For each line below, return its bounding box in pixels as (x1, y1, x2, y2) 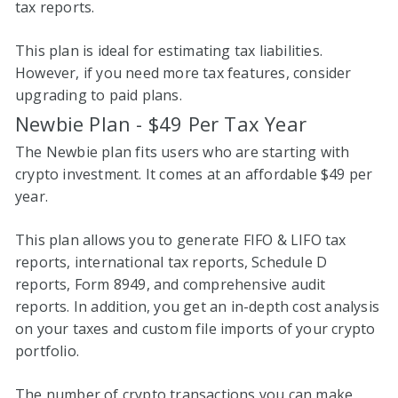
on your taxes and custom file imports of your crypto (15, 318, 376, 338)
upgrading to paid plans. (15, 84, 182, 105)
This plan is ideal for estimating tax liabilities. (15, 40, 323, 60)
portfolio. (15, 340, 79, 361)
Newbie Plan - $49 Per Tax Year (15, 109, 306, 137)
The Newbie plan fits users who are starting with (15, 141, 350, 162)
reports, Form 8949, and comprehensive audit (15, 274, 326, 294)
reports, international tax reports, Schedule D (15, 251, 328, 272)
